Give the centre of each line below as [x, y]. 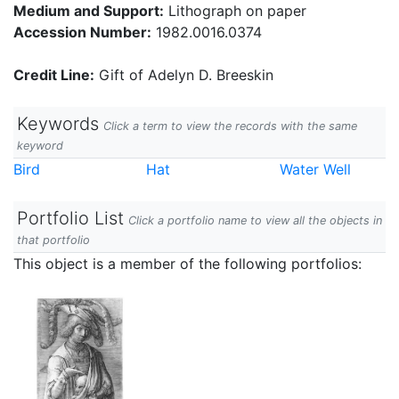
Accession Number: [82, 32]
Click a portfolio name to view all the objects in [255, 220]
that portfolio [53, 240]
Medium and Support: [89, 11]
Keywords [58, 124]
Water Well [315, 169]
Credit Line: [54, 75]
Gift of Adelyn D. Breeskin [184, 75]
